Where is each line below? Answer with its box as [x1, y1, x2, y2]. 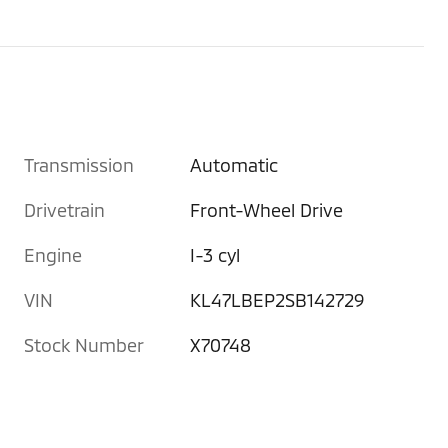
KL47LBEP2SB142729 [190, 288, 365, 311]
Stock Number [24, 333, 144, 356]
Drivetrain [24, 198, 105, 221]
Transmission [24, 153, 134, 176]
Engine [24, 243, 82, 266]
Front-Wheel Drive [190, 198, 345, 221]
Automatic [190, 153, 279, 176]
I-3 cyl [190, 243, 242, 266]
